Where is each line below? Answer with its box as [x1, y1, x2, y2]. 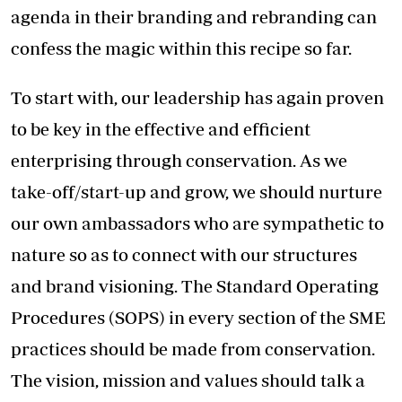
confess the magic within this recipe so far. [11, 38, 352, 59]
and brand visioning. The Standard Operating [11, 275, 379, 297]
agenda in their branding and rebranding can [11, 6, 377, 28]
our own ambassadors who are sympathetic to [11, 213, 384, 234]
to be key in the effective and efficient [11, 118, 310, 140]
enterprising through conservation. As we [11, 150, 347, 171]
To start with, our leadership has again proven [11, 87, 384, 109]
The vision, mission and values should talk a [11, 370, 365, 391]
